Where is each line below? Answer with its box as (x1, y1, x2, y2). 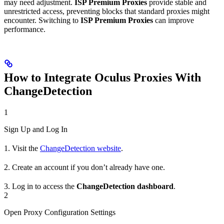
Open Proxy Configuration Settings (4, 207, 115, 216)
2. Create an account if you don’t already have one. (4, 162, 165, 171)
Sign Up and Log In (4, 124, 67, 133)
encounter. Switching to (4, 15, 80, 24)
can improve (153, 15, 194, 24)
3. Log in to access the (4, 181, 76, 190)
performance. (4, 24, 45, 33)
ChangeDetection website (40, 143, 121, 152)
